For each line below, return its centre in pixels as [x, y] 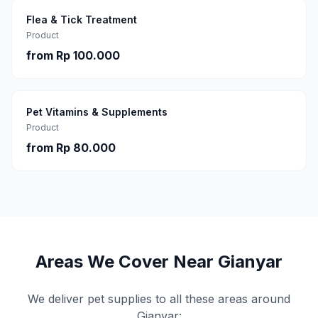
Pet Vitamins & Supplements [97, 112]
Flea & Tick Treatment [82, 20]
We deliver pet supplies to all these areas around [159, 299]
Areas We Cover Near [127, 262]
